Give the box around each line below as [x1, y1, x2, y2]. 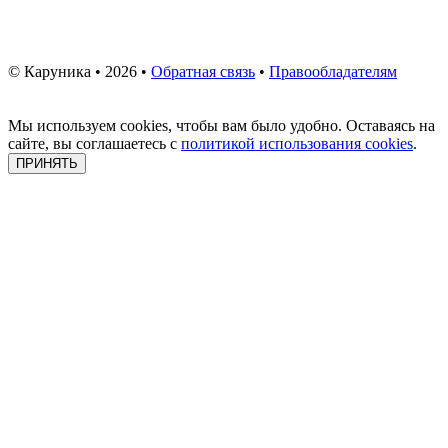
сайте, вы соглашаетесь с [8, 134, 181, 152]
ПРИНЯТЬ [16, 155, 78, 171]
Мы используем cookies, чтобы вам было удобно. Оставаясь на [8, 116, 435, 134]
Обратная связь [151, 62, 255, 80]
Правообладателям [269, 62, 397, 80]
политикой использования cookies [181, 134, 413, 152]
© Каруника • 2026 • [8, 62, 151, 80]
